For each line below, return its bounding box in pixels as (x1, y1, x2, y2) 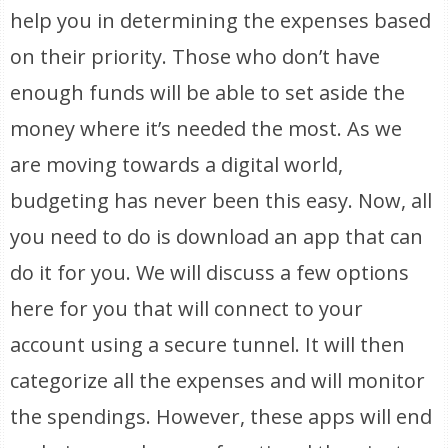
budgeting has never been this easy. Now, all (10, 187, 433, 214)
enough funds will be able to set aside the (10, 79, 406, 106)
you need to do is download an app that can (10, 223, 424, 250)
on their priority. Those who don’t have (10, 43, 381, 70)
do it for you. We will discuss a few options (10, 259, 410, 286)
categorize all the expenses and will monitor (10, 367, 426, 394)
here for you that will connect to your (10, 295, 364, 322)
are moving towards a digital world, (10, 151, 344, 178)
